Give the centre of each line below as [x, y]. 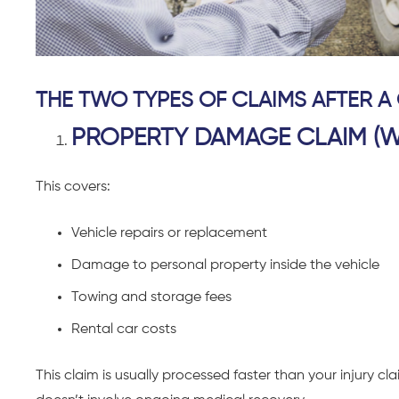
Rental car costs [124, 329]
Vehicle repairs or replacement [169, 233]
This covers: [73, 187]
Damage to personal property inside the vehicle [225, 265]
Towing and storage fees [151, 297]
